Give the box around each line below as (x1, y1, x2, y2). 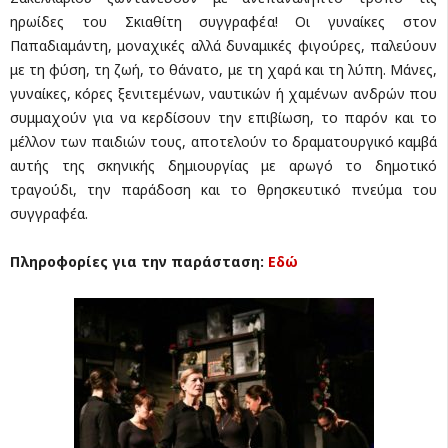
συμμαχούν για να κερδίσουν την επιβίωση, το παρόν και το (10, 108, 437, 128)
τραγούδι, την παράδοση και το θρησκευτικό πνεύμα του (10, 180, 437, 200)
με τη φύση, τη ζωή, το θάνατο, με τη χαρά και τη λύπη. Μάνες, (10, 60, 437, 80)
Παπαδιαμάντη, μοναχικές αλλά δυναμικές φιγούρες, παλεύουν (10, 36, 437, 56)
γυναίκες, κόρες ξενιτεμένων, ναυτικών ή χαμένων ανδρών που (10, 84, 437, 104)
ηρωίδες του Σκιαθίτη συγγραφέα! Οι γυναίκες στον (10, 12, 437, 32)
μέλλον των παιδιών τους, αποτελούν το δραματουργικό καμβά (10, 132, 437, 152)
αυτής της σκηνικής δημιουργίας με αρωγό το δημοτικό (10, 156, 437, 176)
